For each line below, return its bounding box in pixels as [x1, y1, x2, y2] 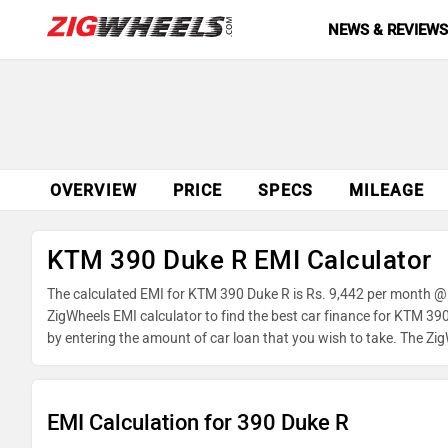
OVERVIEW [50, 181, 137, 200]
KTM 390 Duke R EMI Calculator [47, 244, 432, 276]
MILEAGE [348, 181, 425, 200]
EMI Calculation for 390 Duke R [47, 409, 349, 436]
